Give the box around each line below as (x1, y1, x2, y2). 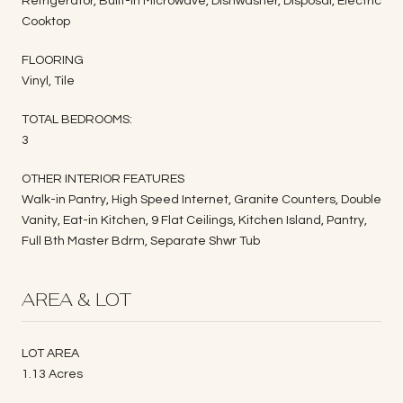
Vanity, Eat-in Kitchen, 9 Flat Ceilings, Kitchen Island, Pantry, (22, 213, 367, 227)
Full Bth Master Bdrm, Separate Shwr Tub (22, 234, 260, 247)
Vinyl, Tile (22, 74, 75, 87)
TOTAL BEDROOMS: (22, 112, 132, 126)
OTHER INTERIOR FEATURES (22, 172, 184, 185)
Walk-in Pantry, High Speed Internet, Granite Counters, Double (22, 193, 381, 206)
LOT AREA (22, 346, 79, 360)
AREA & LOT (22, 287, 131, 311)
